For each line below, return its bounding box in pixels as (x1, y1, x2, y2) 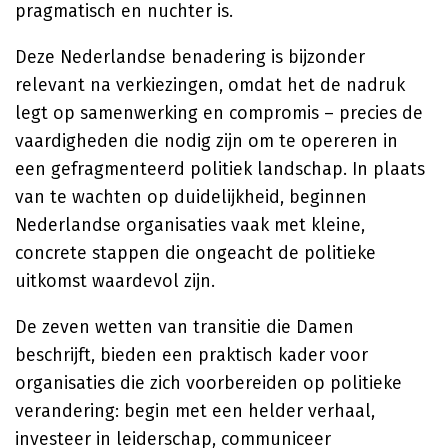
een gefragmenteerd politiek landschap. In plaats (15, 158, 425, 180)
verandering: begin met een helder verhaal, (15, 400, 375, 422)
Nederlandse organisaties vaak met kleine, (15, 214, 365, 236)
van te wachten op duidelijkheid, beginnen (15, 186, 367, 208)
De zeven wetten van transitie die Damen (15, 316, 354, 338)
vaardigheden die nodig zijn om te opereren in (15, 130, 398, 152)
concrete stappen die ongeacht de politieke (15, 242, 376, 264)
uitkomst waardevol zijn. (15, 270, 215, 292)
